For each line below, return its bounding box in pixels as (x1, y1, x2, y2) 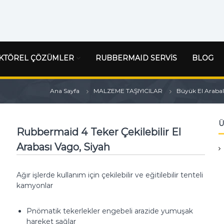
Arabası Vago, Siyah (16, 141, 110, 153)
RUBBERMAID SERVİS (95, 53, 177, 62)
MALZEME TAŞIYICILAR (93, 87, 162, 94)
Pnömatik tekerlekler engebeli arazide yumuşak (26, 206, 193, 215)
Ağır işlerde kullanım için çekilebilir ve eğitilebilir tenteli (16, 170, 203, 179)
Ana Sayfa (50, 87, 79, 94)
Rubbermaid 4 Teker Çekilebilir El (16, 126, 181, 138)
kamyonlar (16, 181, 53, 190)
